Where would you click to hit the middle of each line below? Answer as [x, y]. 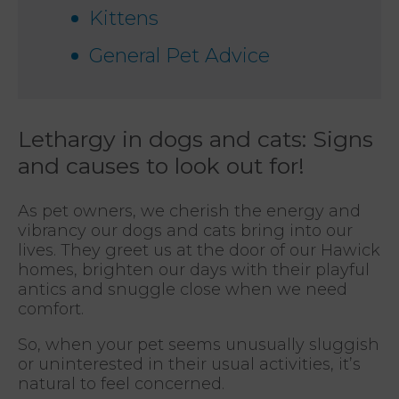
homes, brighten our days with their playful [194, 269]
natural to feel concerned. [121, 383]
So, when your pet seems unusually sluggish [199, 344]
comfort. [51, 309]
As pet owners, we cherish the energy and [189, 211]
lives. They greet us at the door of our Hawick [199, 250]
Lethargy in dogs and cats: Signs [195, 138]
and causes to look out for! [161, 165]
